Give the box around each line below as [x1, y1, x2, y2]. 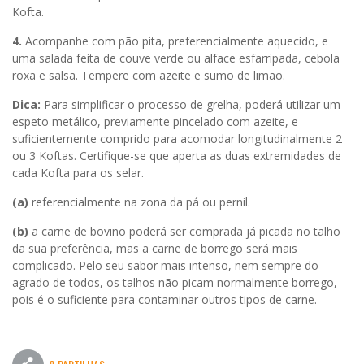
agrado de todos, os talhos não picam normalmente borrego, [12, 274, 337, 290]
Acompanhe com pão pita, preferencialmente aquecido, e [22, 32, 328, 49]
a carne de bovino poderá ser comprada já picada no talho [28, 223, 340, 239]
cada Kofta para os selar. [12, 164, 144, 180]
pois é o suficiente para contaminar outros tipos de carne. [12, 291, 317, 307]
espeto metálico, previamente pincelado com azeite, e [12, 113, 298, 129]
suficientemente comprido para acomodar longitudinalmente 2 [12, 130, 342, 146]
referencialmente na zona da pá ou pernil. [28, 193, 250, 210]
